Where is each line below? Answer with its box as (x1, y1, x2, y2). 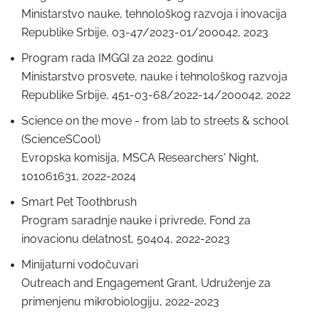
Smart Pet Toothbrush (21, 195, 137, 209)
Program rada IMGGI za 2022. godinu (21, 51, 214, 65)
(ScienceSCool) (21, 132, 100, 146)
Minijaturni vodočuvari (21, 258, 138, 271)
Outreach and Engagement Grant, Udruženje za (21, 276, 271, 290)
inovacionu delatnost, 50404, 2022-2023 (21, 232, 230, 246)
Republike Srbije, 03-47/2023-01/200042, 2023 (21, 26, 268, 39)
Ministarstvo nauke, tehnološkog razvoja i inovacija (21, 7, 287, 21)
